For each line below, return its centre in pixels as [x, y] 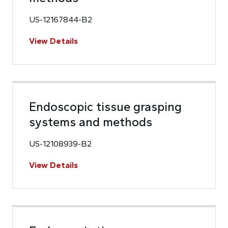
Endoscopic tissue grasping [105, 107]
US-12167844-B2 [61, 20]
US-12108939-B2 [60, 144]
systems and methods [91, 122]
